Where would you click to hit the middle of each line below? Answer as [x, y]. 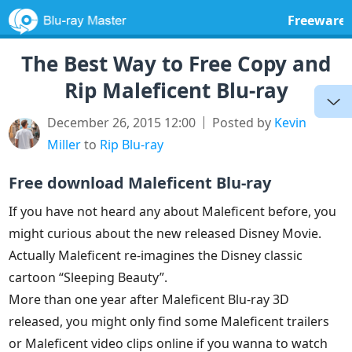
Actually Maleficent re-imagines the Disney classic [156, 255]
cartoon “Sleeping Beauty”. [88, 277]
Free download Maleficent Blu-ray [140, 183]
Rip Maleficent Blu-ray [176, 90]
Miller [64, 145]
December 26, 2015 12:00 [122, 123]
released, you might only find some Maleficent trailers [169, 321]
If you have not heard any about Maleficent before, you [173, 211]
